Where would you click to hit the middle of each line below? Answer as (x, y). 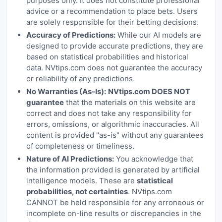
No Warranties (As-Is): (66, 91)
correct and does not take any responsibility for (109, 113)
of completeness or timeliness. (80, 146)
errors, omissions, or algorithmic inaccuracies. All (112, 124)
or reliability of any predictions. (80, 79)
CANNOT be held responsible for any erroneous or (115, 202)
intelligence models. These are (81, 181)
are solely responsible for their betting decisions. (112, 22)
